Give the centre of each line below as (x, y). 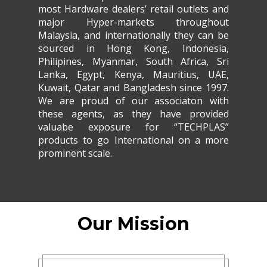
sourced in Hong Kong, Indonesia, (133, 48)
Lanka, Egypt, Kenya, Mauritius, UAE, (133, 74)
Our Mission (133, 223)
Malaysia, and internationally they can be (133, 35)
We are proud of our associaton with (133, 100)
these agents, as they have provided (133, 114)
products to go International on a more (133, 140)
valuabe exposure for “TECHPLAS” (133, 127)
